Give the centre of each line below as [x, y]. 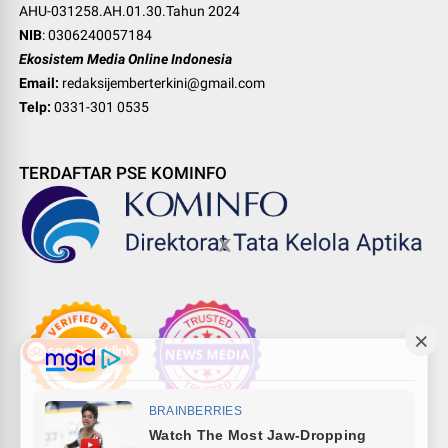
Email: [39, 83]
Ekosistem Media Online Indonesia [126, 59]
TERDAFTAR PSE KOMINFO [123, 173]
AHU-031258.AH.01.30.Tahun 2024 [130, 11]
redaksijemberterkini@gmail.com [164, 83]
